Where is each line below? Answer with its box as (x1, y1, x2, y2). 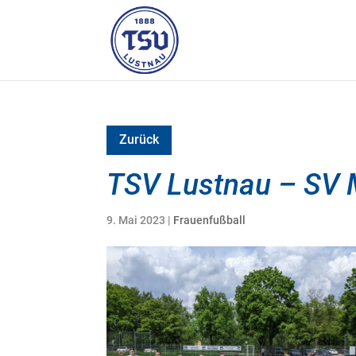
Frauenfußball (173, 213, 246, 226)
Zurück (119, 132, 160, 148)
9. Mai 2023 (106, 213, 166, 226)
